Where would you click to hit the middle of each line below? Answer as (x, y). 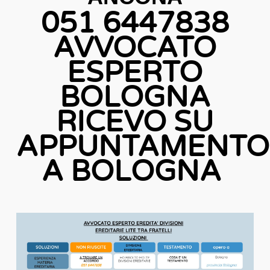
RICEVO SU (135, 122)
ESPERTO (135, 73)
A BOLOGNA (135, 172)
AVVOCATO (135, 48)
